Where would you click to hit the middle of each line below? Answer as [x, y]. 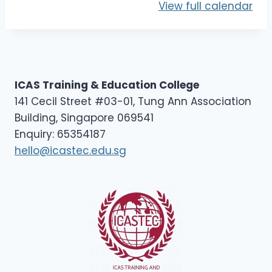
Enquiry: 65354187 [60, 134]
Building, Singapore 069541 [84, 118]
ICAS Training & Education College [107, 85]
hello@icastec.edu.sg [70, 151]
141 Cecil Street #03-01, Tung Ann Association [133, 101]
